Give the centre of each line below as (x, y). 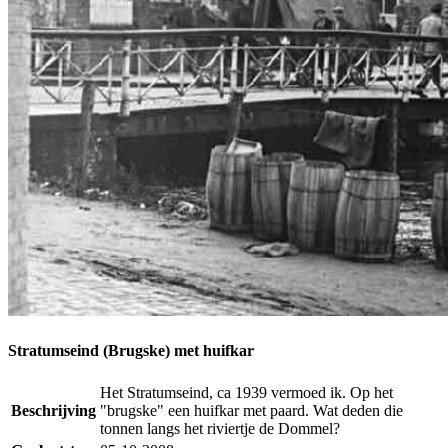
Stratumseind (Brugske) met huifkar (131, 350)
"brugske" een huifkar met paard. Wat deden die (251, 410)
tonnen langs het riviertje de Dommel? (220, 428)
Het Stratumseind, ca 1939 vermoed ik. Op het (246, 392)
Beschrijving (53, 410)
